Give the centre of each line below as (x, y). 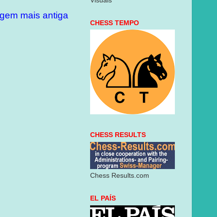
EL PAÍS (103, 198)
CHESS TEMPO (115, 23)
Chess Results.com (120, 176)
